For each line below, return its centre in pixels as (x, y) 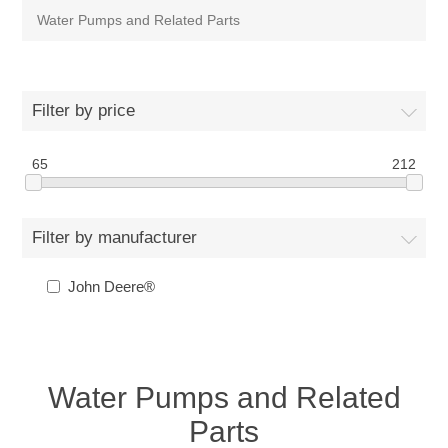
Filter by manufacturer (115, 238)
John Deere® (112, 287)
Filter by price (84, 110)
